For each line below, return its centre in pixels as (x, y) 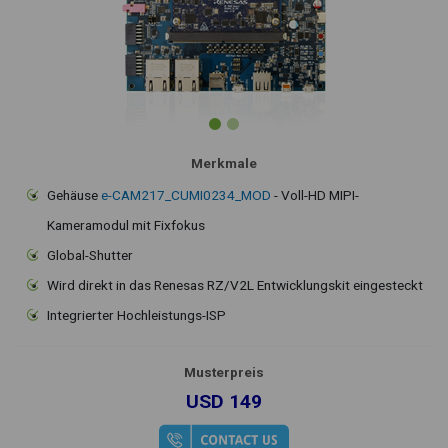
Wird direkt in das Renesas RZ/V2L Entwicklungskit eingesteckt (235, 284)
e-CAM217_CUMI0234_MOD (186, 194)
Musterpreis (224, 371)
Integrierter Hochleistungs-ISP (136, 314)
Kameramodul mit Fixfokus (126, 224)
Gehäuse (74, 194)
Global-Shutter (90, 254)
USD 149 (224, 402)
